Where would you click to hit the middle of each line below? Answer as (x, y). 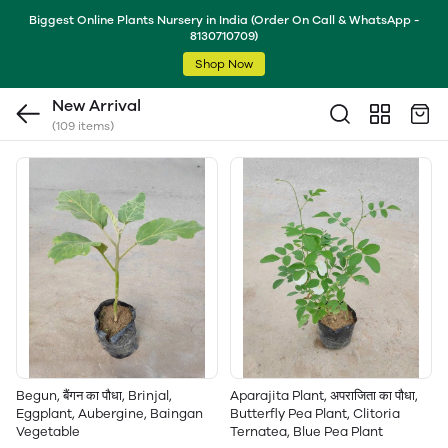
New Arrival (96, 105)
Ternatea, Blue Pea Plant (306, 431)
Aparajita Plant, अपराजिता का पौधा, (324, 395)
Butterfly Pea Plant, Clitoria (315, 413)
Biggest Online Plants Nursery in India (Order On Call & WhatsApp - (224, 20)
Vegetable (48, 431)
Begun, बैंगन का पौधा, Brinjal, (94, 395)
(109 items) (83, 126)
